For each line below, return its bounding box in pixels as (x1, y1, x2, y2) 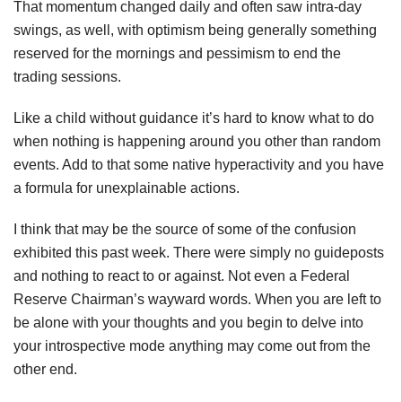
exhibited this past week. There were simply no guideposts (13, 245, 384, 260)
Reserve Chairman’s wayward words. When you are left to (13, 292, 381, 307)
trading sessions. (13, 69, 121, 84)
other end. (13, 362, 77, 377)
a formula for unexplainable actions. (13, 180, 240, 196)
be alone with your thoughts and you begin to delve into (13, 315, 363, 330)
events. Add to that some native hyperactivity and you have (13, 157, 384, 172)
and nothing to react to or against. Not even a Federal (13, 268, 350, 284)
